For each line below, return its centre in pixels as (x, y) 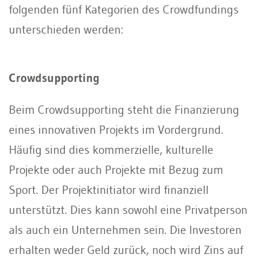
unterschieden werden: (66, 29)
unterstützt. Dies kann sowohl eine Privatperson (128, 209)
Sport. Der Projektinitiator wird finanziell (109, 189)
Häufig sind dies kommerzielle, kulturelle (111, 149)
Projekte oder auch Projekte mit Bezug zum (116, 169)
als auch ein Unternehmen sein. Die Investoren (125, 230)
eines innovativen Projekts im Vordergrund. (116, 129)
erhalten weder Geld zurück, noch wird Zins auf (126, 250)
